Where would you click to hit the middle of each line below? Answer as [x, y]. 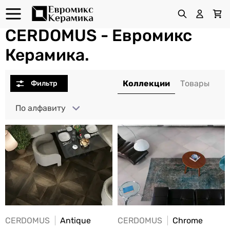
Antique [74, 220]
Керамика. [47, 55]
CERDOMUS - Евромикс [99, 35]
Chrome [187, 220]
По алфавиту [41, 108]
